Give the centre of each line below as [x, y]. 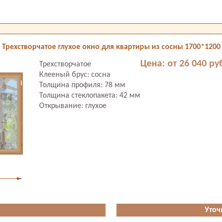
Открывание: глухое [73, 106]
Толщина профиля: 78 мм [82, 85]
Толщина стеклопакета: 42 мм [89, 96]
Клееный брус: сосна [75, 75]
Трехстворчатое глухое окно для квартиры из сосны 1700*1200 [111, 47]
